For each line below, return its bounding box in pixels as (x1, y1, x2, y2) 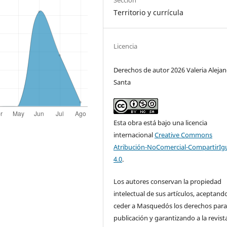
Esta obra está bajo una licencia (113, 118, 208, 128)
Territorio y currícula (113, 8, 184, 18)
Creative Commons (155, 130, 213, 140)
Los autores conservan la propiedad (113, 177, 222, 186)
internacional (113, 130, 155, 140)
